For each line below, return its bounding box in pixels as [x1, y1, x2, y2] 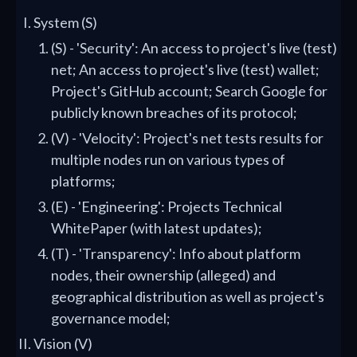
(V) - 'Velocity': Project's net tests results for [51, 129, 324, 147]
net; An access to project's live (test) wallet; [51, 61, 320, 78]
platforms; [51, 172, 116, 190]
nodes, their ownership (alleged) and [51, 266, 276, 284]
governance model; [51, 309, 171, 327]
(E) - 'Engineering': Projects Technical [51, 198, 282, 215]
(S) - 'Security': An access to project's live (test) [51, 39, 337, 57]
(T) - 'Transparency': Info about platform [51, 245, 300, 262]
